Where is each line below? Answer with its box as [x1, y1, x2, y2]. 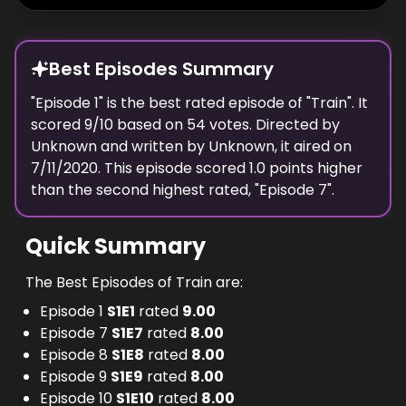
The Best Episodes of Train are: [25, 272, 243, 293]
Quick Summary [25, 231, 206, 261]
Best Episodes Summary [49, 56, 274, 82]
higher [317, 158, 362, 179]
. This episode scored [98, 158, 249, 179]
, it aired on [275, 136, 352, 157]
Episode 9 [40, 366, 107, 387]
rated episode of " [181, 92, 311, 113]
